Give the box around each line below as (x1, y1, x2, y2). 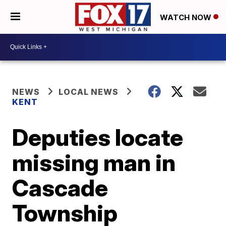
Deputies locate (12, 123, 184, 151)
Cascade (12, 173, 108, 202)
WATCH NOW (160, 12, 213, 22)
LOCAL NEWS (59, 86, 119, 97)
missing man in (12, 148, 176, 177)
